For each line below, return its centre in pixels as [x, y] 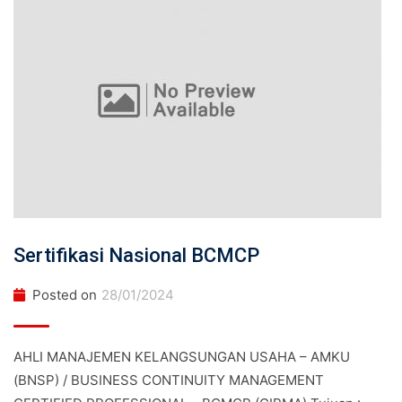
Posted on [65, 295]
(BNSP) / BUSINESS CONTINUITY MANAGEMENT [169, 380]
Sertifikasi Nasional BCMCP [136, 255]
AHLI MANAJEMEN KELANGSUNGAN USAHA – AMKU [182, 357]
